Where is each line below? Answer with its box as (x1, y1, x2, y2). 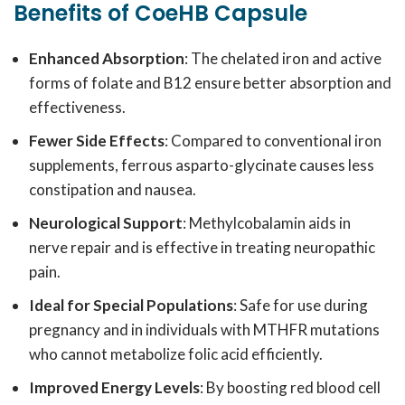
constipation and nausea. (29, 180, 196, 199)
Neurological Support (29, 213, 183, 232)
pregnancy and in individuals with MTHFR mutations (29, 320, 380, 339)
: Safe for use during (233, 296, 368, 315)
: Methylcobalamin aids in (183, 213, 351, 232)
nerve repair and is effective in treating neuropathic (29, 238, 375, 257)
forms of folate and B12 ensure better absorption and (29, 73, 391, 92)
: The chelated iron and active (184, 49, 381, 68)
